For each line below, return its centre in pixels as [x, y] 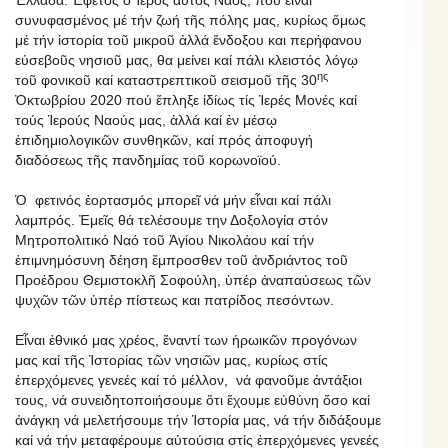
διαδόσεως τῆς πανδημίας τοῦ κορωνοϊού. [148, 159]
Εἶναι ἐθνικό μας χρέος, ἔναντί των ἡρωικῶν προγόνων [186, 339]
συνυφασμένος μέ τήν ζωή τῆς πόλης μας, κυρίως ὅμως [190, 19]
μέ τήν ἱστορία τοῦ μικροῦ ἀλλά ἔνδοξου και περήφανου [188, 39]
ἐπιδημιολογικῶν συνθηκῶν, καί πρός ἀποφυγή [164, 139]
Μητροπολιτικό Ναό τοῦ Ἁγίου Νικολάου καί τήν [164, 239]
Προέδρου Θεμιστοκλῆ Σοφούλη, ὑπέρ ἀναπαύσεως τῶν [193, 279]
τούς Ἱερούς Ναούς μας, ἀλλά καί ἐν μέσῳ [146, 119]
